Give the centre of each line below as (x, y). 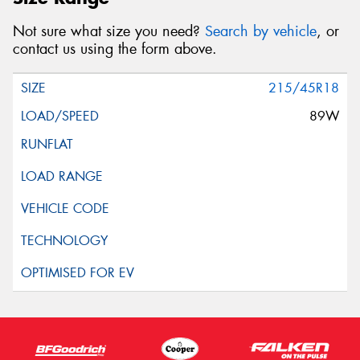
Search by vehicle (261, 32)
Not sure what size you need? (109, 32)
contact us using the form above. (115, 49)
